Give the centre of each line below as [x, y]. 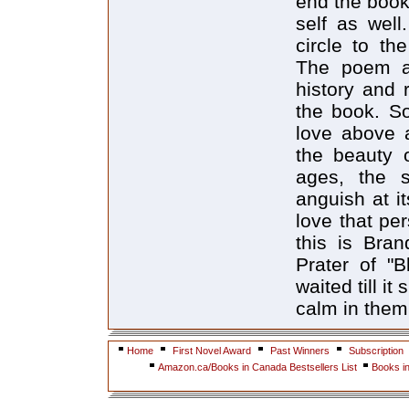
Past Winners [300, 351]
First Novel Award [212, 351]
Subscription [376, 351]
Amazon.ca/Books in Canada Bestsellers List [259, 367]
